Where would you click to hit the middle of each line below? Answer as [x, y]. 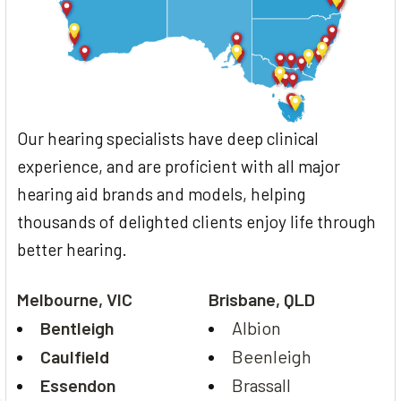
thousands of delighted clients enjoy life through [196, 222]
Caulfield [75, 357]
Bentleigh [77, 328]
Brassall [262, 385]
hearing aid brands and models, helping [161, 194]
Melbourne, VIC [75, 299]
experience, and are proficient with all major [179, 166]
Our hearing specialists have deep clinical [168, 139]
